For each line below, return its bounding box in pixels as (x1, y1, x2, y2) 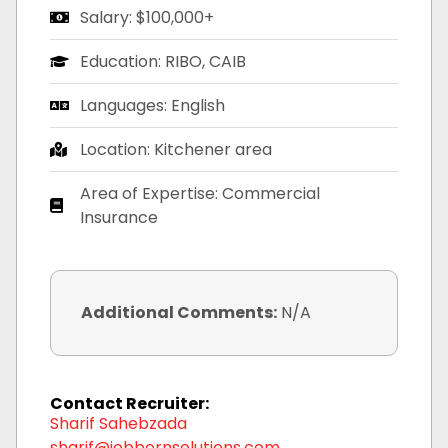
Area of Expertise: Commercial (80, 181, 321, 205)
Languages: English (80, 93, 226, 117)
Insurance (80, 205, 159, 229)
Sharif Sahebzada (50, 411, 188, 435)
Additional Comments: (81, 300, 278, 324)
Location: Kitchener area (80, 137, 273, 161)
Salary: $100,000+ (80, 5, 215, 29)
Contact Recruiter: (50, 391, 210, 415)
